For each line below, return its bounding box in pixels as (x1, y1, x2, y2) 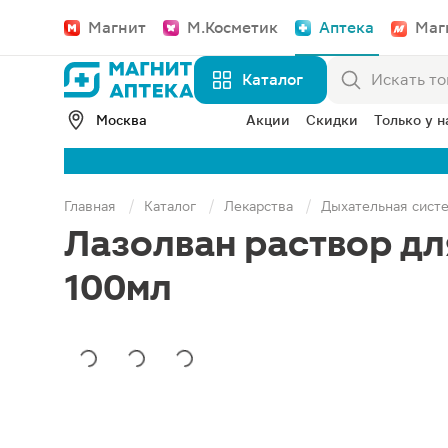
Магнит (88, 18, 146, 37)
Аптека (319, 18, 374, 37)
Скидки (306, 112, 358, 128)
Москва (96, 112, 147, 128)
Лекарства (224, 198, 293, 214)
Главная (64, 198, 116, 214)
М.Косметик (187, 18, 278, 37)
